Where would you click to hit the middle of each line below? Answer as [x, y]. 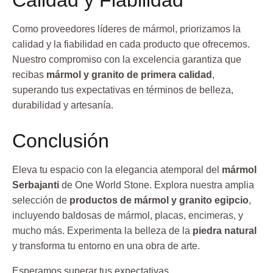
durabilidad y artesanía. [63, 105]
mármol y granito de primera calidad [129, 75]
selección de [41, 200]
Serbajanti [36, 185]
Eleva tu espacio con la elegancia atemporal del [117, 169]
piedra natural [225, 230]
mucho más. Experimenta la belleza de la [102, 230]
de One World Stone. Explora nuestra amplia [157, 185]
